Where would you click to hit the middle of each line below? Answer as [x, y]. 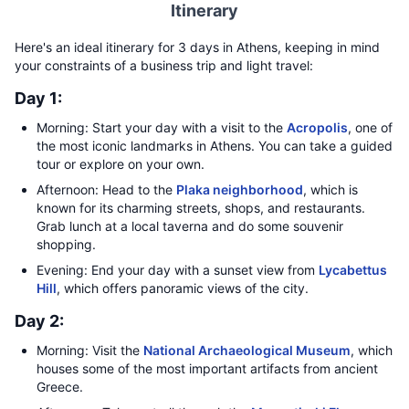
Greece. [60, 387]
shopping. [66, 244]
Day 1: [38, 98]
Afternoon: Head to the [106, 189]
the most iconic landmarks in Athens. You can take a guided [215, 146]
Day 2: [39, 321]
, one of [370, 127]
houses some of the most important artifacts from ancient [207, 368]
